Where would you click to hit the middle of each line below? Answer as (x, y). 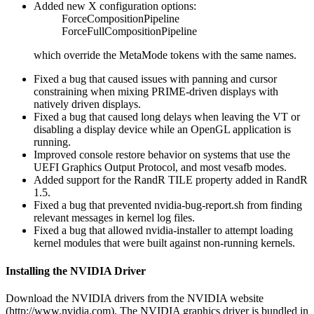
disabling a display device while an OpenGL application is (162, 130)
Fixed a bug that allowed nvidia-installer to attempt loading (163, 231)
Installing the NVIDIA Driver (76, 271)
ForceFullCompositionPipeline (129, 32)
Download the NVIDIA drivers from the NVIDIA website (135, 298)
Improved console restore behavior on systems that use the (162, 155)
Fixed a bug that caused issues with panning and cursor (155, 79)
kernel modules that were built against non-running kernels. (164, 243)
